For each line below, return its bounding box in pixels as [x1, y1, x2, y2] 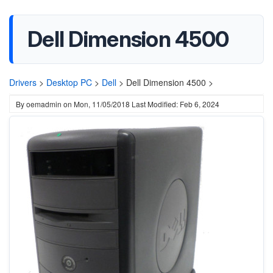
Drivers [9, 76, 37, 88]
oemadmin [26, 99, 62, 109]
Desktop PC [46, 76, 92, 88]
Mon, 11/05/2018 [74, 99, 130, 109]
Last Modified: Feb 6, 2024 [132, 99, 219, 109]
